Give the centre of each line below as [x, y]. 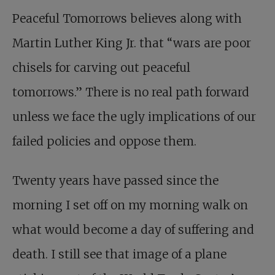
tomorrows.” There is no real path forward [131, 92]
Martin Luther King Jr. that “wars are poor [132, 43]
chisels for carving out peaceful [101, 68]
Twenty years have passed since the [115, 181]
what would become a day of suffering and [133, 230]
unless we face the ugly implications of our [134, 117]
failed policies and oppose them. [104, 141]
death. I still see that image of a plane [119, 254]
